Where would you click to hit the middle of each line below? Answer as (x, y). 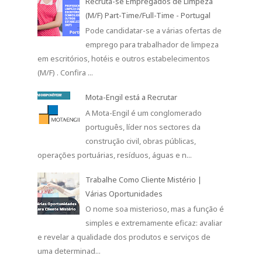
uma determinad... (69, 251)
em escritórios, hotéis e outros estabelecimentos (124, 59)
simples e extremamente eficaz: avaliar (154, 223)
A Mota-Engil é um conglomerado (144, 113)
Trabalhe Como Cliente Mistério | (144, 179)
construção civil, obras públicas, (141, 141)
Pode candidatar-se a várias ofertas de (154, 31)
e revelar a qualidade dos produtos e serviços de (124, 237)
